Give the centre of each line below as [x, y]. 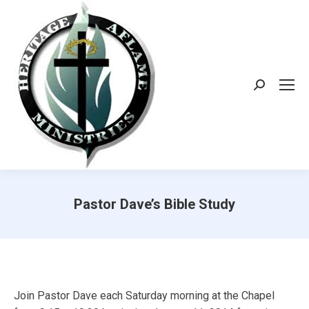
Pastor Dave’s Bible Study [154, 204]
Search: [271, 88]
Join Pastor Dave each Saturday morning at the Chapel [144, 296]
